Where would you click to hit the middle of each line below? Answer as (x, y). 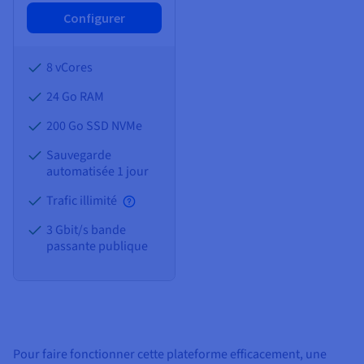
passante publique (97, 247)
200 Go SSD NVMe (94, 126)
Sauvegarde (79, 156)
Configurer (94, 17)
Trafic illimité (83, 201)
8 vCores (69, 68)
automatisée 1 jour (97, 172)
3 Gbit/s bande (86, 230)
